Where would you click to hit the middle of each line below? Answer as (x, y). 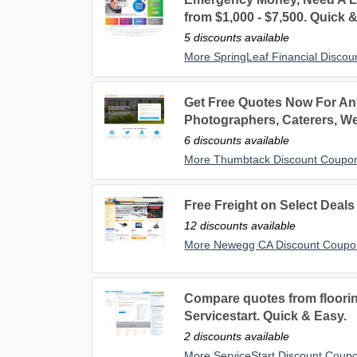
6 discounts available (237, 141)
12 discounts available (240, 226)
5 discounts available (237, 38)
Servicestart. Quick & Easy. (266, 316)
